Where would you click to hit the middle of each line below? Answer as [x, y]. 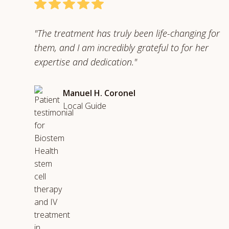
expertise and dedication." [86, 62]
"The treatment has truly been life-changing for [127, 33]
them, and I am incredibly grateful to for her [122, 48]
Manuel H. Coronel [99, 93]
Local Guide [85, 106]
